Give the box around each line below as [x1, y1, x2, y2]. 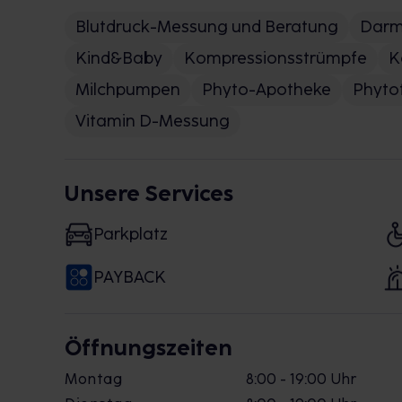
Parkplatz [93, 223, 168, 244]
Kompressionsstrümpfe [184, 48, 367, 68]
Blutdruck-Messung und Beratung [75, 17, 338, 37]
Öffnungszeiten [65, 335, 232, 361]
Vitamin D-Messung [75, 111, 230, 131]
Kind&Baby [75, 48, 162, 68]
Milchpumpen [75, 80, 180, 100]
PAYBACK [93, 267, 166, 287]
